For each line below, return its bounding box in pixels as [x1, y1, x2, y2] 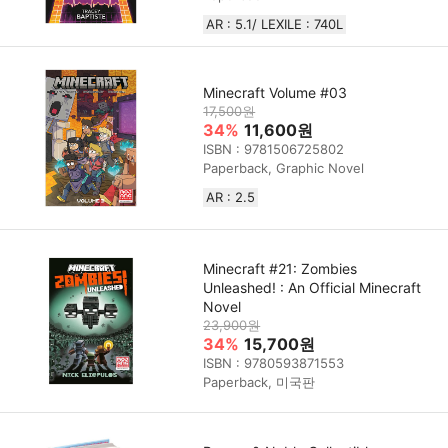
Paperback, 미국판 [203, 374, 316, 391]
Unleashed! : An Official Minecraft [203, 279, 422, 297]
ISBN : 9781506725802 [203, 141, 345, 158]
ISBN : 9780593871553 [203, 355, 345, 372]
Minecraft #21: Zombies [203, 260, 358, 278]
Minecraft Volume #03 [203, 84, 348, 102]
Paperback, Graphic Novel [203, 160, 365, 177]
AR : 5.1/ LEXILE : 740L [206, 15, 344, 32]
